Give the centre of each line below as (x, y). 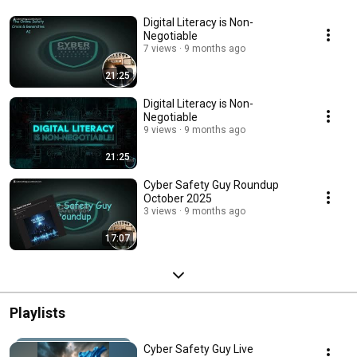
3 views (160, 212)
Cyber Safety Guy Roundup (211, 185)
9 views (160, 130)
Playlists (37, 313)
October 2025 (178, 199)
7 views (160, 49)
